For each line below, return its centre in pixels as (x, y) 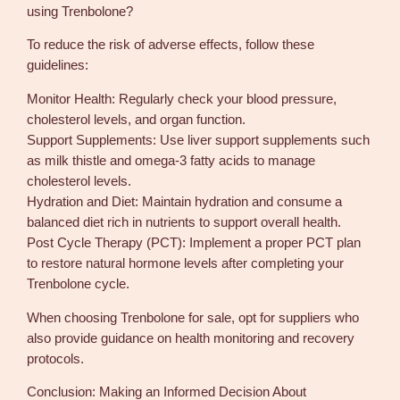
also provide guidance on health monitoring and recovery (191, 338)
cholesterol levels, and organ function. (137, 119)
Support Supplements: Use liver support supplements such (199, 140)
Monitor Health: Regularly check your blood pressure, (182, 99)
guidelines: (58, 66)
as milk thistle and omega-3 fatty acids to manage (171, 160)
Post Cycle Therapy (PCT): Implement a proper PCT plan (194, 242)
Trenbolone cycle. (79, 283)
